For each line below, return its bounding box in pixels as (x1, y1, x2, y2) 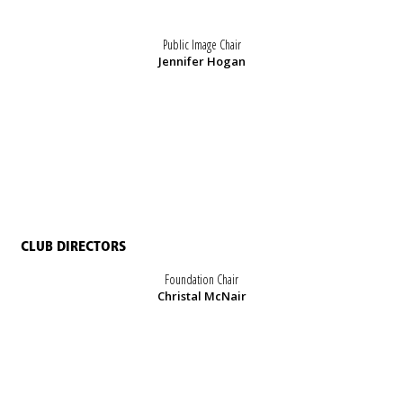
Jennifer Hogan (157, 53, 246, 70)
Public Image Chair (162, 36, 241, 54)
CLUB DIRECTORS (21, 239, 126, 255)
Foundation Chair (165, 270, 238, 288)
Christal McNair (157, 287, 246, 304)
